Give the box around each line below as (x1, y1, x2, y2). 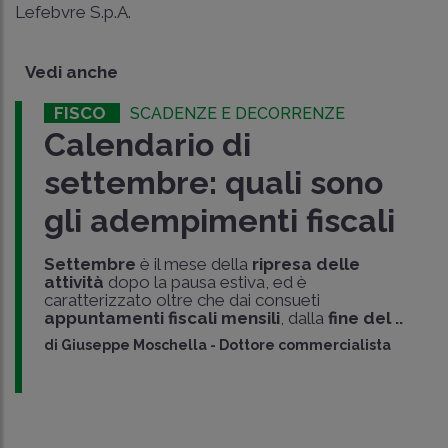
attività (43, 272, 104, 293)
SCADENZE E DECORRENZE (129, 104, 345, 124)
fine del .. (327, 308, 403, 329)
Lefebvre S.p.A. (15, 2, 131, 23)
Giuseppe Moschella (60, 337, 207, 354)
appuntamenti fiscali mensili (43, 308, 280, 329)
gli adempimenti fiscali (43, 202, 395, 240)
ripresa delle (251, 254, 360, 275)
